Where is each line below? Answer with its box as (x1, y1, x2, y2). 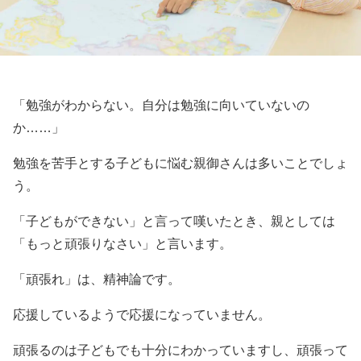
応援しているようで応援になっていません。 (13, 308, 271, 322)
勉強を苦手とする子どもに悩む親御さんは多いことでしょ (13, 156, 348, 170)
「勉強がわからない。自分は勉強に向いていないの (13, 98, 309, 112)
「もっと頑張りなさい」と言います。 (13, 237, 232, 251)
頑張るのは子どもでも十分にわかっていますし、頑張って (13, 343, 348, 357)
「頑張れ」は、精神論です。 (13, 272, 180, 286)
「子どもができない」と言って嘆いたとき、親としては (13, 214, 335, 228)
